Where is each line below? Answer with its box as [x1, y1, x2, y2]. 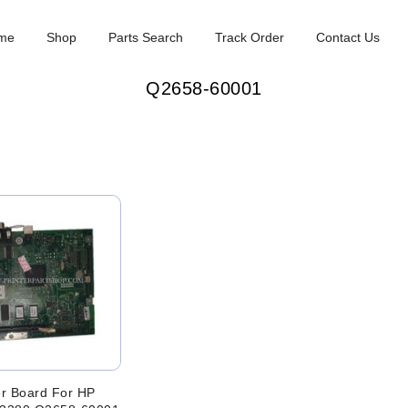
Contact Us [316, 30, 381, 45]
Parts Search [108, 30, 184, 45]
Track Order [215, 30, 285, 45]
